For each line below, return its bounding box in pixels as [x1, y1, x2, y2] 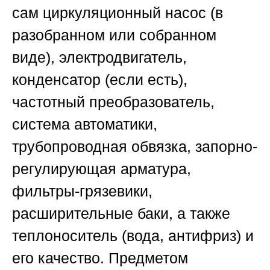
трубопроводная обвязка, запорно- [12, 137, 257, 155]
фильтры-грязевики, [12, 182, 152, 199]
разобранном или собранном [12, 26, 216, 43]
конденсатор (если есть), [12, 71, 187, 88]
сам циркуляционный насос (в [12, 4, 223, 21]
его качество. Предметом [12, 249, 188, 266]
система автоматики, [12, 115, 157, 133]
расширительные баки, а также [12, 204, 230, 222]
